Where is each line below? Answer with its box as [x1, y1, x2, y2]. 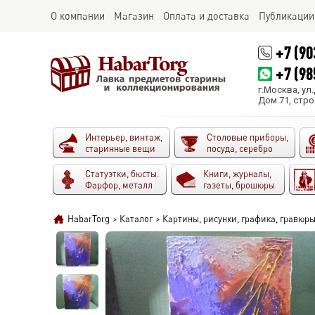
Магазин [114, 10, 154, 22]
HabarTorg [67, 213, 110, 224]
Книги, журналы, [203, 168, 271, 179]
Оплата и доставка [163, 10, 250, 22]
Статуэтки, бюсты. [85, 168, 160, 179]
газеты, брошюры [203, 179, 275, 191]
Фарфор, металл [85, 179, 153, 191]
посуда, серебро [207, 143, 273, 154]
